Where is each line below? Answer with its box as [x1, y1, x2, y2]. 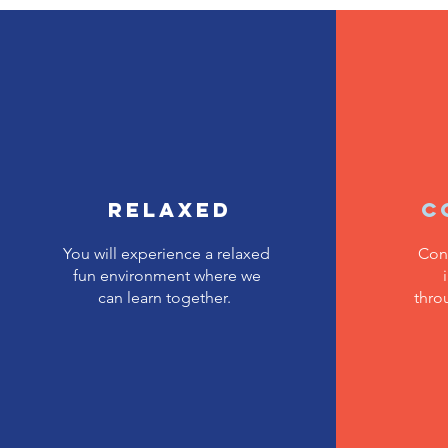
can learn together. [98, 288, 235, 307]
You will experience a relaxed [63, 244, 270, 263]
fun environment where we [72, 266, 261, 285]
